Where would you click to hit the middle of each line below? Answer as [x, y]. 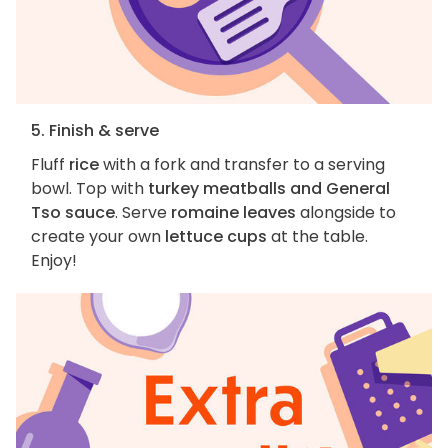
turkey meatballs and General [269, 189]
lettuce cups [216, 237]
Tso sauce [73, 213]
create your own [98, 237]
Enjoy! [54, 261]
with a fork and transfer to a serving [242, 165]
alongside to [346, 213]
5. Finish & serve [95, 131]
